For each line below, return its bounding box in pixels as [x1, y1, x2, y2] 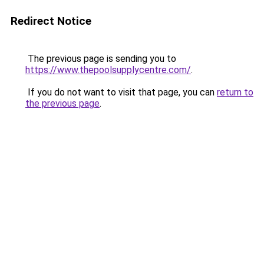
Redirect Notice [11, 14, 91, 28]
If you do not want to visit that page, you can [25, 87, 217, 98]
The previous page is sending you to [25, 53, 176, 64]
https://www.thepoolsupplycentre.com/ [25, 64, 191, 75]
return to [217, 87, 253, 98]
